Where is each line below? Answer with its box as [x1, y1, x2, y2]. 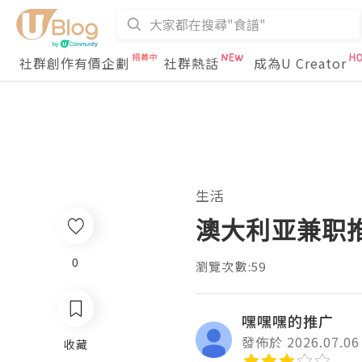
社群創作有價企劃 [19, 53, 129, 73]
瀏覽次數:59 [196, 258, 267, 275]
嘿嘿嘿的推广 [242, 310, 334, 331]
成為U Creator [254, 53, 347, 73]
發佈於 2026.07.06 [242, 332, 360, 351]
